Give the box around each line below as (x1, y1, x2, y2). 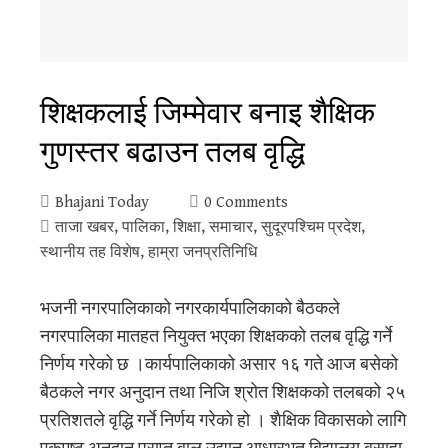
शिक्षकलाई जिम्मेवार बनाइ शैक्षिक (40, 91, 375, 131)
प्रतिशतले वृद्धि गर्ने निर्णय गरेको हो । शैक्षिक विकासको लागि (40, 409, 406, 431)
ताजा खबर (55, 217, 114, 237)
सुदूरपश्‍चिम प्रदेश (261, 217, 361, 237)
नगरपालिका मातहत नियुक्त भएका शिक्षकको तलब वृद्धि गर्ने (40, 325, 392, 347)
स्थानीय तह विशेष (40, 242, 140, 262)
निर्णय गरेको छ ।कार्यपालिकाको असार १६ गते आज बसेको (40, 353, 398, 375)
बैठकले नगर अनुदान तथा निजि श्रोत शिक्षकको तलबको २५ (40, 381, 405, 403)
